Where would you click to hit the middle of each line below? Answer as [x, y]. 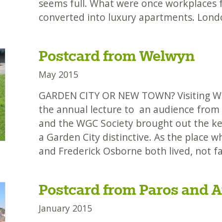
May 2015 [58, 75]
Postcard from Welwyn [116, 56]
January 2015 [65, 208]
